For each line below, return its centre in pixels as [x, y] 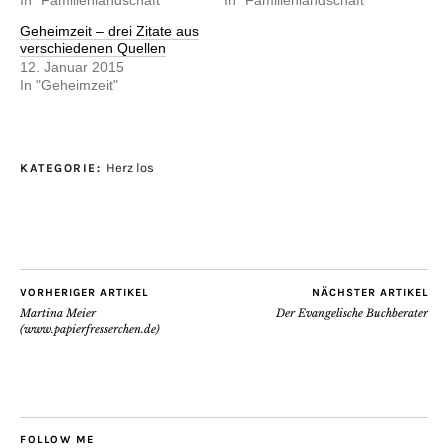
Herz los [129, 167]
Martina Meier [58, 312]
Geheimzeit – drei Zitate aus [109, 31]
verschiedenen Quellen [93, 48]
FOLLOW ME [57, 439]
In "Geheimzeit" [69, 85]
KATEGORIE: [63, 167]
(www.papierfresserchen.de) [90, 328]
